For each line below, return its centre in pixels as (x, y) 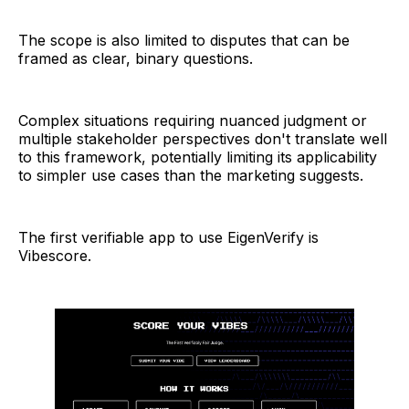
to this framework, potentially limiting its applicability (198, 157)
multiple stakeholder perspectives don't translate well (203, 139)
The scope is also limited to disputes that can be (184, 41)
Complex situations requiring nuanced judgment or (193, 121)
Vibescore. (55, 256)
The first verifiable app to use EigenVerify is (168, 238)
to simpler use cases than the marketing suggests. (191, 176)
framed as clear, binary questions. (136, 59)
